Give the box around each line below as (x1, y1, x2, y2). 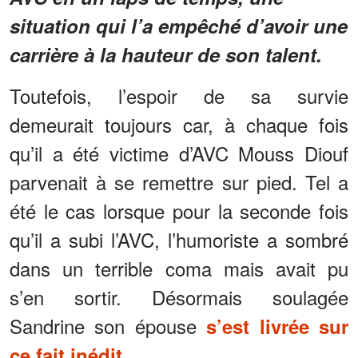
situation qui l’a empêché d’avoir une (10, 11, 348, 39)
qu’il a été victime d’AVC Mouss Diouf (10, 138, 348, 167)
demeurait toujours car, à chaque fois (10, 109, 348, 138)
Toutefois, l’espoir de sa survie (10, 81, 348, 109)
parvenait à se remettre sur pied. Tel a (10, 167, 348, 196)
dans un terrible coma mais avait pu (10, 253, 348, 282)
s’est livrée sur (206, 312, 349, 340)
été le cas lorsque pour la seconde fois (10, 196, 348, 225)
